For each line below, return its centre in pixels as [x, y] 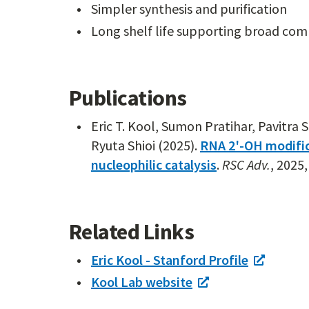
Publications [128, 98]
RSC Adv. [246, 165]
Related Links [132, 232]
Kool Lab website [142, 282]
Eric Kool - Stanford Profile [170, 260]
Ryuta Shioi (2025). [146, 145]
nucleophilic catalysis [154, 165]
